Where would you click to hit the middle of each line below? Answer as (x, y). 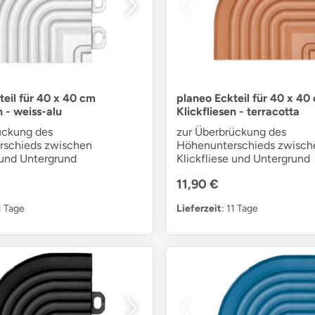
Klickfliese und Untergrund (243, 159)
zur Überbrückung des (231, 132)
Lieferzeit (199, 209)
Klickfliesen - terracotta (238, 112)
